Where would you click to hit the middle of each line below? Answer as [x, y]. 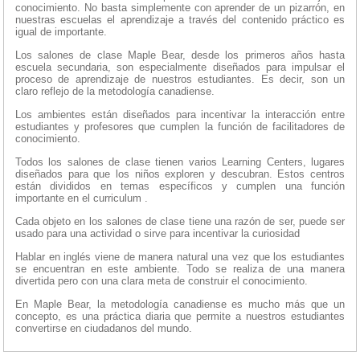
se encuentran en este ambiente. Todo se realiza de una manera [180, 269]
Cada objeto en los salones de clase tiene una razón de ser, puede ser [180, 222]
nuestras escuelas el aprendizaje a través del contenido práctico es [180, 20]
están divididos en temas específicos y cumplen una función [180, 186]
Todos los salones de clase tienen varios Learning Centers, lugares [180, 162]
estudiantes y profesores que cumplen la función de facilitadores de [180, 127]
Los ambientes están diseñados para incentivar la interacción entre [180, 115]
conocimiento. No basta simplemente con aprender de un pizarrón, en [180, 8]
